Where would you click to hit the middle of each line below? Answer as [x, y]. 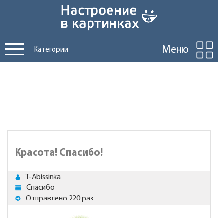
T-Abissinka [43, 177]
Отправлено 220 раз [60, 199]
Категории [51, 50]
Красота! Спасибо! [59, 153]
